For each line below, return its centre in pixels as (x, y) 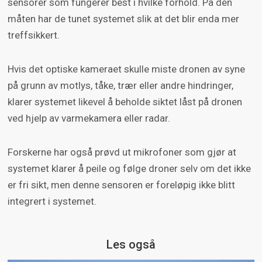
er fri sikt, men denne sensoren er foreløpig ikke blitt (121, 185)
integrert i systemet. (52, 201)
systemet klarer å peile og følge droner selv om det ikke (129, 169)
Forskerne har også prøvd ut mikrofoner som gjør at (122, 152)
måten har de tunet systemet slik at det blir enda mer (123, 19)
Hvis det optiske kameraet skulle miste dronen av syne (126, 69)
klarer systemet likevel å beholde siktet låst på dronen (125, 102)
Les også (131, 245)
